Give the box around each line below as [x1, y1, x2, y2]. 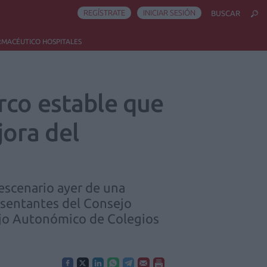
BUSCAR [211, 9, 240, 17]
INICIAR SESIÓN [143, 8, 195, 17]
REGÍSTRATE [83, 8, 125, 17]
